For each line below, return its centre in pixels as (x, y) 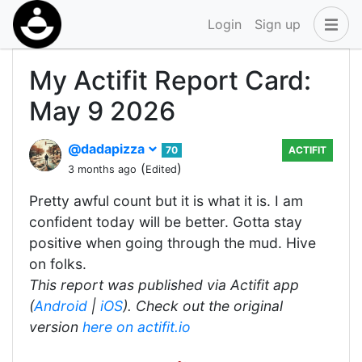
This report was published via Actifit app (164, 285)
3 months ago (102, 169)
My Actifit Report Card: (170, 80)
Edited (161, 169)
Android (61, 306)
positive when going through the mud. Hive (173, 243)
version (56, 327)
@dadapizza (108, 149)
